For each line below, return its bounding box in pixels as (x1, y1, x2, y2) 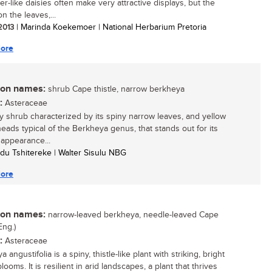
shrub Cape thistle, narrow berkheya (46, 84, 185, 94)
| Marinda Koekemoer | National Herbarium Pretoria (14, 22, 206, 32)
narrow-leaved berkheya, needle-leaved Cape (46, 210, 219, 220)
